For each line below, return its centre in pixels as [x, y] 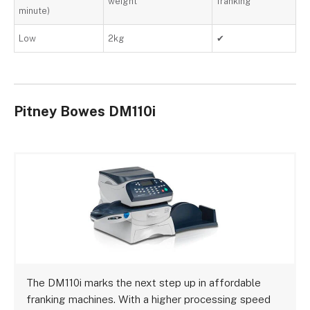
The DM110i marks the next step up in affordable [144, 283]
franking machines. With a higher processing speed [149, 299]
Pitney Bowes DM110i [85, 111]
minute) [35, 11]
